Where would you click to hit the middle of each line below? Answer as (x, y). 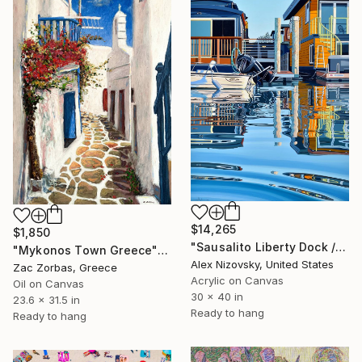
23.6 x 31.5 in (46, 299)
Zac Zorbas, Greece (65, 267)
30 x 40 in (217, 297)
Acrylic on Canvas (237, 281)
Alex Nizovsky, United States (262, 265)
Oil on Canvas (48, 283)
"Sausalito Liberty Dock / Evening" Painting (341, 247)
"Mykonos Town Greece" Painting (163, 250)
